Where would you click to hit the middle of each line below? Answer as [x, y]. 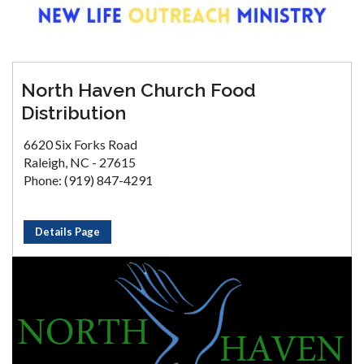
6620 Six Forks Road [80, 145]
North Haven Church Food [139, 90]
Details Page [67, 232]
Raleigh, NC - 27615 [80, 162]
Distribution [74, 113]
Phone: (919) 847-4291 [88, 180]
